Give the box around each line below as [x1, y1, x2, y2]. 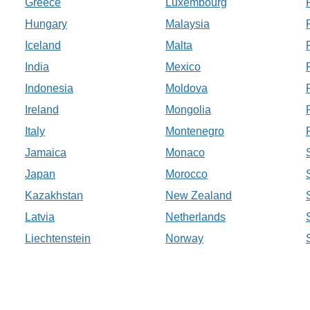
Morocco [165, 168, 208, 181]
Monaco [165, 147, 205, 159]
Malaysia [165, 18, 210, 30]
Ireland [25, 104, 59, 116]
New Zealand [165, 190, 232, 202]
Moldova [165, 82, 208, 95]
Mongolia [165, 104, 211, 116]
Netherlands [165, 211, 226, 224]
